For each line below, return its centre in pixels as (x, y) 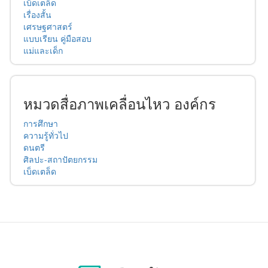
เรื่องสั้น (37, 15)
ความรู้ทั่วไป (46, 135)
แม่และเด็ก (43, 51)
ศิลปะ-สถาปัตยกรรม (60, 159)
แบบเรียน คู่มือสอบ (57, 39)
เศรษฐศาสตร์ (48, 27)
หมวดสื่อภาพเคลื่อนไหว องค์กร (120, 103)
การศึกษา (41, 124)
